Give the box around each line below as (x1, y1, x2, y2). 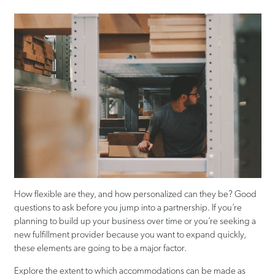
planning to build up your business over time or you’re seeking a (14, 215, 256, 227)
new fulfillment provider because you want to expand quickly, (14, 228, 246, 240)
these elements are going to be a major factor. (14, 242, 187, 254)
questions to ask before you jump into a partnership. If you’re (14, 201, 242, 213)
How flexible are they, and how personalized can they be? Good (14, 188, 257, 199)
